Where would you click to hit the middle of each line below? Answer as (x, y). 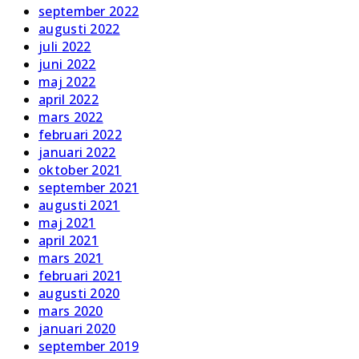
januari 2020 (77, 328)
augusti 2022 (79, 28)
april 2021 (69, 240)
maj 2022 (67, 81)
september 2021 (89, 187)
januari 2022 (77, 152)
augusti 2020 (79, 293)
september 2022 (89, 11)
